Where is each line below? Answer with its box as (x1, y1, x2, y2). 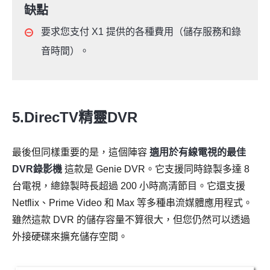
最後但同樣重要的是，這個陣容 (12, 146, 149, 157)
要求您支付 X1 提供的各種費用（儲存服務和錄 (41, 26, 241, 37)
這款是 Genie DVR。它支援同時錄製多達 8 (62, 163, 250, 174)
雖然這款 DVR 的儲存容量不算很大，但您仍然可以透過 (12, 214, 250, 225)
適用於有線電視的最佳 (149, 146, 246, 157)
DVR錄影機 (12, 163, 62, 174)
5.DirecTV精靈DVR (12, 108, 137, 125)
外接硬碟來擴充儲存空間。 (12, 231, 128, 242)
